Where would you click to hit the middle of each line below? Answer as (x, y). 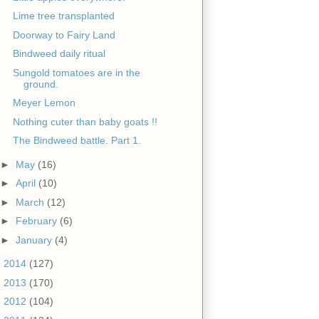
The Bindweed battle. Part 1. (77, 141)
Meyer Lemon (44, 103)
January (35, 240)
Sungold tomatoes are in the (76, 72)
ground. (41, 84)
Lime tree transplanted (63, 16)
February (37, 221)
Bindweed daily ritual (59, 54)
